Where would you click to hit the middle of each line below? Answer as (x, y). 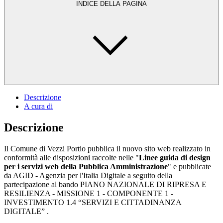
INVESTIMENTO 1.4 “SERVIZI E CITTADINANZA (93, 202)
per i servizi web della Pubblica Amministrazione (86, 166)
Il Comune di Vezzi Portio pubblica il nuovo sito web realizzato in (107, 148)
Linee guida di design (175, 157)
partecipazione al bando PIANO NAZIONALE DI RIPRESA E (105, 184)
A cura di (38, 106)
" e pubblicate (189, 166)
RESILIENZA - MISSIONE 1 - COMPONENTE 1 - (89, 193)
